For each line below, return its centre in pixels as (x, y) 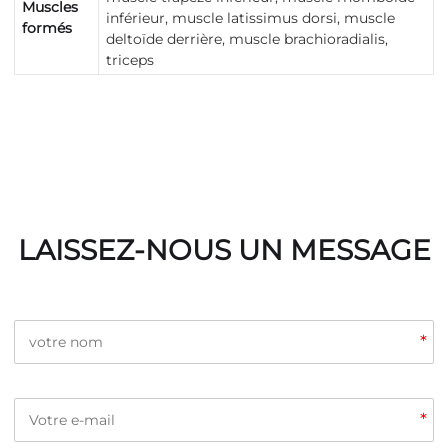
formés (47, 28)
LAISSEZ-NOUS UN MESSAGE (224, 250)
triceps (130, 60)
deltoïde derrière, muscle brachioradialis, (247, 39)
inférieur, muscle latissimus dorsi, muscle (250, 18)
